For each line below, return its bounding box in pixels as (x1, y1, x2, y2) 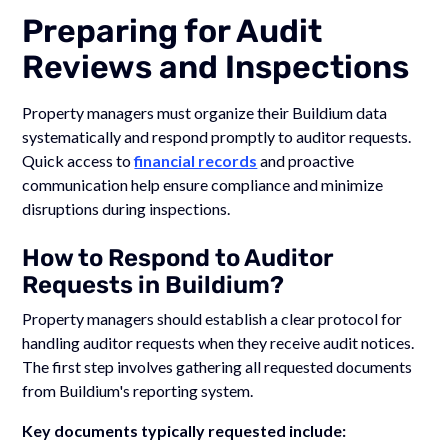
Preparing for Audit (22, 11, 323, 50)
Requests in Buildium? (22, 270, 285, 299)
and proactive (257, 150, 355, 170)
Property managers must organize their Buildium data (22, 102, 388, 122)
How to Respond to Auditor (22, 243, 334, 272)
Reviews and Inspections (22, 47, 410, 86)
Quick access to (22, 150, 135, 170)
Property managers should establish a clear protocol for (22, 308, 403, 328)
